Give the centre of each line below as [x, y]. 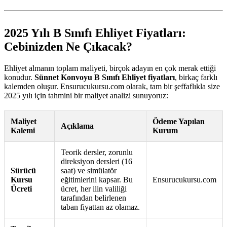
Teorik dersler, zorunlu [97, 153]
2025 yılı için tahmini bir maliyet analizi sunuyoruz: [86, 96]
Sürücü [23, 171]
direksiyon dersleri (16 [97, 162]
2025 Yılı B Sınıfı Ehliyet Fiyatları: [95, 33]
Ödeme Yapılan [179, 122]
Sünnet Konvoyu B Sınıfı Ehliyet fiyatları [105, 78]
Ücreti [21, 189]
